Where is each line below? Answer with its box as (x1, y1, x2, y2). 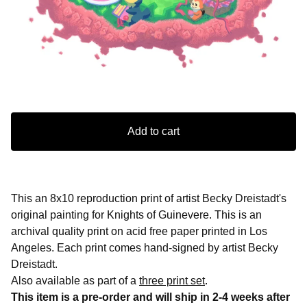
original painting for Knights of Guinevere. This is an (11, 209, 262, 221)
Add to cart (127, 125, 180, 138)
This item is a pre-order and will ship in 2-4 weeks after (11, 291, 290, 304)
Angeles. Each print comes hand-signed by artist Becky (11, 242, 278, 254)
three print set (139, 275, 205, 287)
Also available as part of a (11, 275, 139, 287)
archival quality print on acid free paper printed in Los (11, 225, 267, 238)
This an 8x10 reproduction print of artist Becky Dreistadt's (11, 193, 286, 205)
